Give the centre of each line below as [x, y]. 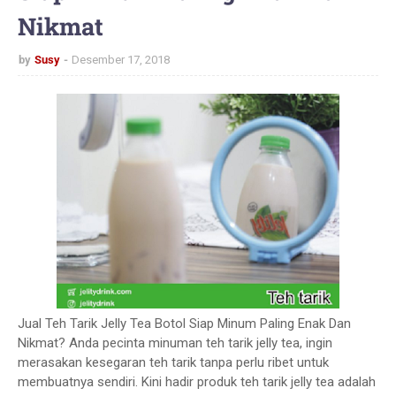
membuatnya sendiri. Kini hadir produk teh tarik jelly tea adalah [197, 382]
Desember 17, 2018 [121, 60]
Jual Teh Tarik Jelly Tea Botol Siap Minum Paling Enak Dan [184, 324]
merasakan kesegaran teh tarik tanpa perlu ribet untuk [173, 362]
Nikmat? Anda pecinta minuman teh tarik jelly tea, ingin [175, 343]
